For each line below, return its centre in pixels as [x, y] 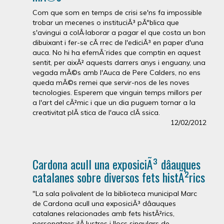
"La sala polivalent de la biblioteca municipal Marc [115, 193]
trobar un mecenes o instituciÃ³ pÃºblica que [106, 22]
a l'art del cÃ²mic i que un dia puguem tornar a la [114, 102]
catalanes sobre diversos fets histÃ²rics [119, 177]
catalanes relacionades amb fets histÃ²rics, [103, 213]
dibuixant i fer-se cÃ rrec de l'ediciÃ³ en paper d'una [118, 42]
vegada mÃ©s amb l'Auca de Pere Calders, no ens [116, 72]
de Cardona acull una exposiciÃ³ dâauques [104, 203]
